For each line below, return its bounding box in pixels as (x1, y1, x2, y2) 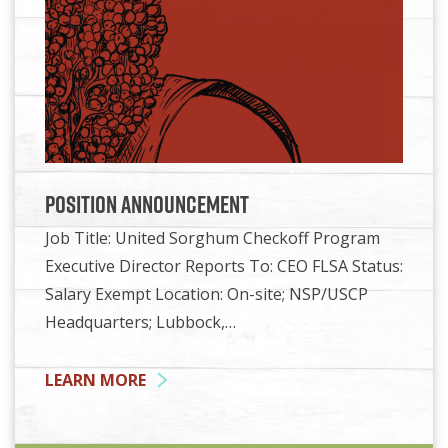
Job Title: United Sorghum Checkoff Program (45, 226, 380, 249)
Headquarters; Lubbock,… (45, 310, 236, 333)
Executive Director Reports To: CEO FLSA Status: (45, 254, 403, 277)
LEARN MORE (45, 368, 146, 391)
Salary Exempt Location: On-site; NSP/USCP (45, 282, 368, 305)
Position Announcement (45, 186, 249, 221)
